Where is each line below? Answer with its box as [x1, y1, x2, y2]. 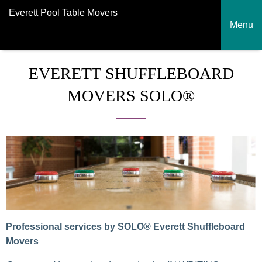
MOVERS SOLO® [67, 87, 195, 105]
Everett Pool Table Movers [9, 7, 118, 18]
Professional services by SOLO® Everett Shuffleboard [6, 221, 245, 232]
